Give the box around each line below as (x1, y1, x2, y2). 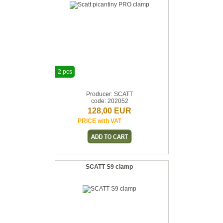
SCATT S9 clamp (85, 163, 133, 170)
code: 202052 (91, 98, 128, 105)
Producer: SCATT (86, 91, 133, 98)
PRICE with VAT (78, 117, 121, 124)
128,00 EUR (88, 107, 131, 115)
